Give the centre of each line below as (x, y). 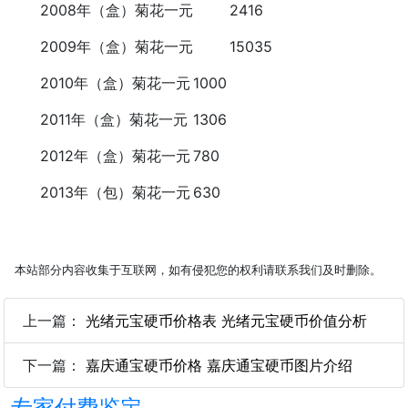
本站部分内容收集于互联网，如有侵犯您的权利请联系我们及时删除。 (198, 270)
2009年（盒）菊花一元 (102, 46)
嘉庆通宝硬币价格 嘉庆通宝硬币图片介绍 (219, 365)
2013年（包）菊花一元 (101, 192)
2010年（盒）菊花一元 (101, 82)
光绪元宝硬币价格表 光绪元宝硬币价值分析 (226, 320)
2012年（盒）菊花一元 (101, 155)
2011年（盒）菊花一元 (99, 119)
